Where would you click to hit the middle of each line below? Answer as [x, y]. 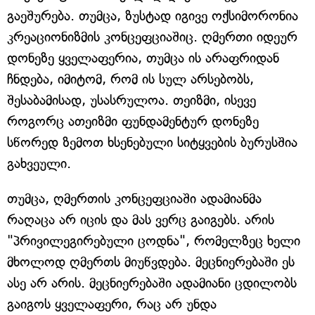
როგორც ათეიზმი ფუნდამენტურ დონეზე [133, 122]
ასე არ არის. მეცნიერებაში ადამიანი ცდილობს [152, 283]
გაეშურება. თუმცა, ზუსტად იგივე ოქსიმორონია [153, 16]
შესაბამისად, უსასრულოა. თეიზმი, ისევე [131, 101]
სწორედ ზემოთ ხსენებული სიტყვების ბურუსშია [152, 143]
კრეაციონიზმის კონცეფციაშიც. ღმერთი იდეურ [152, 37]
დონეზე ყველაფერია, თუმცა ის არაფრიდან [143, 58]
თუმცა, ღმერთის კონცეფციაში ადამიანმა [134, 199]
